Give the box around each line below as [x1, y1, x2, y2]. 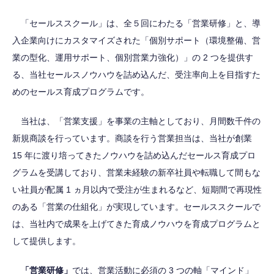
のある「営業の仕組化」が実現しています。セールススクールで [12, 202, 261, 212]
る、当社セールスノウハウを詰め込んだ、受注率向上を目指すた [12, 70, 261, 80]
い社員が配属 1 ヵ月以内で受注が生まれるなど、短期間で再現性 [12, 185, 262, 194]
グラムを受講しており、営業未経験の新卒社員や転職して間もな [12, 168, 261, 177]
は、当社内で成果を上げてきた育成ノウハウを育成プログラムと [12, 219, 261, 229]
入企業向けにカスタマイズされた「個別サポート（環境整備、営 [12, 35, 261, 45]
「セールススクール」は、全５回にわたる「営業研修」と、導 [12, 18, 261, 28]
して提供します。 [12, 236, 81, 246]
